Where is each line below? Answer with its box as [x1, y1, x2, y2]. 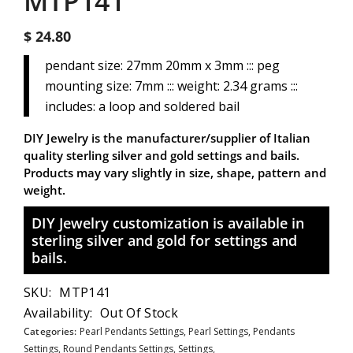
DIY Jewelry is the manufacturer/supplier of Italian [24, 130, 310, 146]
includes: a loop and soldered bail [45, 98, 240, 115]
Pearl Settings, [188, 325, 253, 338]
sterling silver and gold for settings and [32, 231, 297, 250]
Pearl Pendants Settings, [79, 325, 188, 338]
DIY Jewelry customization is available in [32, 214, 304, 232]
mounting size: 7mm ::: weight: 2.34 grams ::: [45, 77, 298, 95]
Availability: [24, 304, 93, 321]
